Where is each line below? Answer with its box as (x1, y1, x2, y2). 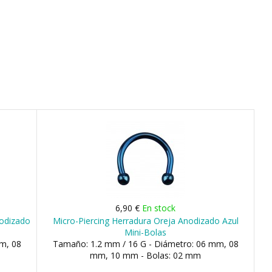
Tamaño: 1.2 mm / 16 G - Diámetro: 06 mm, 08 (52, 238, 239, 250)
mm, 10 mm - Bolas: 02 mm (90, 250, 202, 261)
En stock (142, 202, 176, 214)
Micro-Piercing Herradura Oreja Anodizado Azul (52, 215, 239, 226)
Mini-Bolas (124, 226, 167, 238)
